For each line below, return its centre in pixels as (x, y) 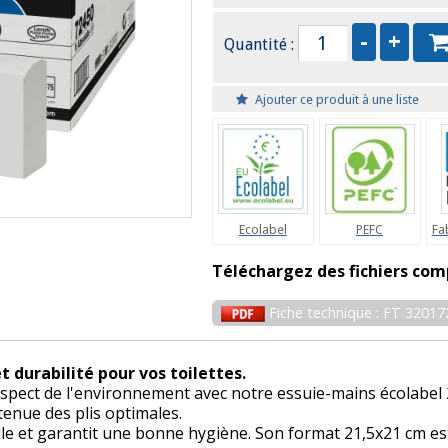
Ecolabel (262, 229)
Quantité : (260, 44)
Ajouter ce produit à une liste (336, 99)
